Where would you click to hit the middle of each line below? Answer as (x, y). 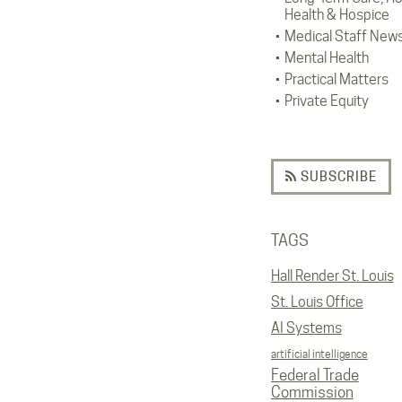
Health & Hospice (336, 15)
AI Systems (306, 328)
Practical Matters (336, 79)
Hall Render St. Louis (332, 276)
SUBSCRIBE (336, 176)
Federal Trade (315, 375)
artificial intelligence (319, 354)
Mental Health (326, 58)
